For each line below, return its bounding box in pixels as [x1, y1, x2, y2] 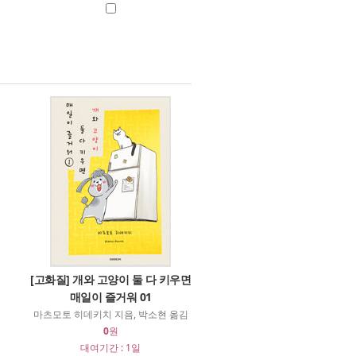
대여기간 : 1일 [80, 341, 141, 354]
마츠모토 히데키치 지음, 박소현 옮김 [33, 308, 188, 321]
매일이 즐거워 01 [69, 289, 152, 304]
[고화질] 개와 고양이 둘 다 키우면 [30, 272, 191, 287]
